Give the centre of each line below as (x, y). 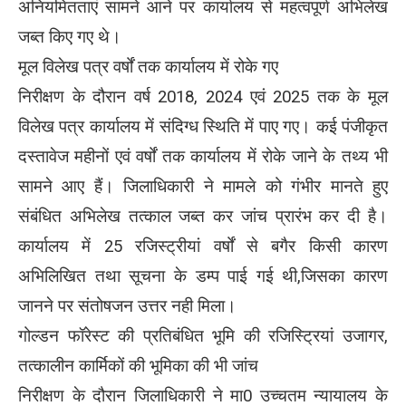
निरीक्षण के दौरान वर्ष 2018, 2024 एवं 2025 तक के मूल (203, 97)
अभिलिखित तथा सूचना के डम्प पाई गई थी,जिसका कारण (203, 276)
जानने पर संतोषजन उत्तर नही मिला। (130, 306)
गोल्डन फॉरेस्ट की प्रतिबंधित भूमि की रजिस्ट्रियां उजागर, (203, 336)
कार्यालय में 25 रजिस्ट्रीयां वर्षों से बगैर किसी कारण (203, 246)
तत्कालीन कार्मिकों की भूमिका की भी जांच (138, 366)
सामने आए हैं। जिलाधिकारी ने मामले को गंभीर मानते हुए (203, 186)
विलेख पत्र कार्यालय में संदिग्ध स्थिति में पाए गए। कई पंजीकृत (203, 126)
